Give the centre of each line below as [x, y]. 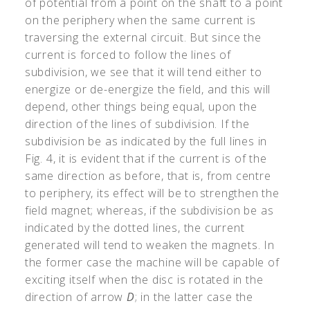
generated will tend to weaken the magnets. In [149, 245]
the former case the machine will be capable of [152, 263]
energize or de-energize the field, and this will [148, 90]
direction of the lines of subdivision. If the [137, 124]
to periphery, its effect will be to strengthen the [152, 193]
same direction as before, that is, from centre [148, 176]
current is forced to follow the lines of [128, 55]
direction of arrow [76, 297]
